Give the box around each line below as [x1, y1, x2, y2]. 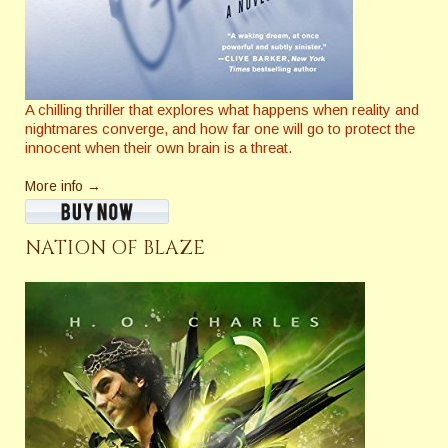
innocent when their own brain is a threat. [25, 138, 292, 156]
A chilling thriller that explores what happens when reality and [25, 100, 419, 118]
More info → [25, 177, 101, 194]
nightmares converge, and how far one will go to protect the [25, 119, 415, 137]
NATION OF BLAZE [25, 234, 205, 261]
